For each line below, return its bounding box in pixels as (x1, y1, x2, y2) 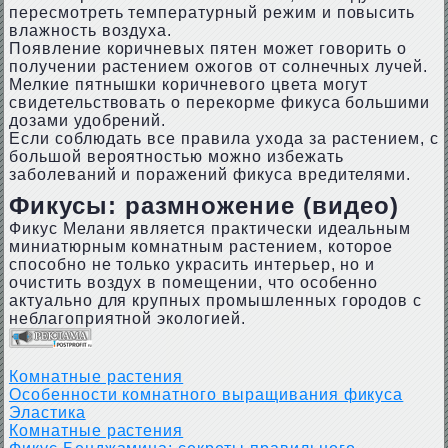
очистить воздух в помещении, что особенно (8, 274, 379, 291)
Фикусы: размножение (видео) (8, 192, 399, 219)
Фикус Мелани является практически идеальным (8, 220, 412, 237)
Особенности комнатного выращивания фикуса (8, 386, 404, 403)
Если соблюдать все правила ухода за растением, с (8, 130, 440, 147)
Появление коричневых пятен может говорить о (8, 40, 408, 57)
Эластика (8, 404, 86, 421)
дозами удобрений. (8, 112, 167, 129)
